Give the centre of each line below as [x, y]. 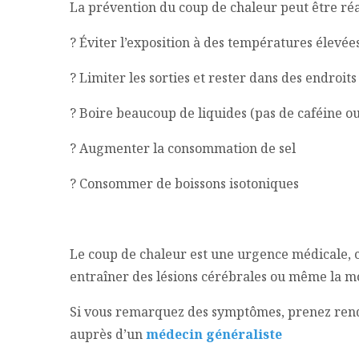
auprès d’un [108, 335]
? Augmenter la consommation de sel [183, 149]
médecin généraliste [214, 335]
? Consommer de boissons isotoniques [184, 184]
